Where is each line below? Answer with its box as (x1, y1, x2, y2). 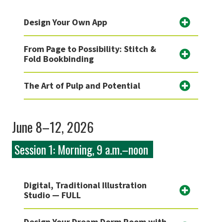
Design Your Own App (24, 16, 107, 28)
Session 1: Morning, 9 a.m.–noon (12, 141, 153, 159)
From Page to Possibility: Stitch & (24, 43, 156, 55)
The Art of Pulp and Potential (24, 80, 140, 92)
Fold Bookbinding (24, 53, 94, 65)
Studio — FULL (24, 189, 81, 201)
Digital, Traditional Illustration (24, 179, 147, 191)
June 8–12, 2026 (12, 117, 94, 137)
